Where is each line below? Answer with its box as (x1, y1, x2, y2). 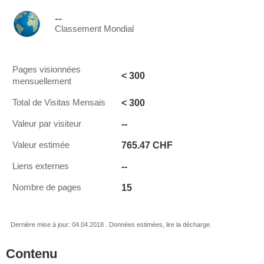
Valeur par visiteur (12, 119, 81, 128)
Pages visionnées (12, 65, 81, 74)
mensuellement (12, 77, 71, 86)
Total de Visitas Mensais (12, 98, 105, 107)
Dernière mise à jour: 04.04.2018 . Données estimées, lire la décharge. (11, 221, 212, 228)
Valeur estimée (12, 140, 70, 150)
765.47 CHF (121, 140, 173, 150)
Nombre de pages (12, 183, 81, 192)
